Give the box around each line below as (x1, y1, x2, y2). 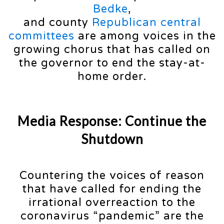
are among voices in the (74, 29, 216, 42)
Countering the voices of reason (19, 168, 204, 182)
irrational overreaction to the (28, 195, 195, 209)
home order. (77, 69, 146, 83)
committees (8, 29, 74, 42)
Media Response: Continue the (17, 112, 206, 129)
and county (23, 15, 92, 29)
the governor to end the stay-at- (18, 56, 205, 69)
